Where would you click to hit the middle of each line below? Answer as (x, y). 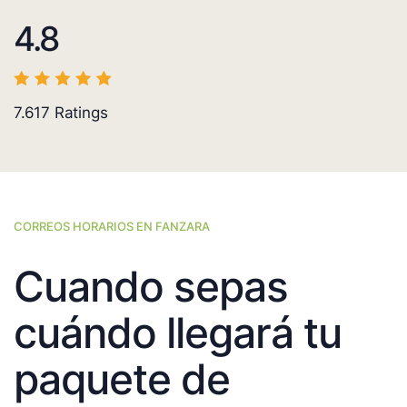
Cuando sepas (151, 287)
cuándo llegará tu (178, 333)
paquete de (122, 379)
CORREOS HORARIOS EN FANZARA (112, 227)
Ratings (79, 113)
